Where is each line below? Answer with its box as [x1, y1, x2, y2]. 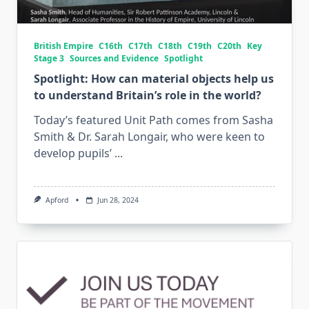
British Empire [34, 40, 93, 52]
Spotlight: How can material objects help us [34, 71, 274, 87]
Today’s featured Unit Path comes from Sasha [34, 112, 273, 128]
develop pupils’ [34, 146, 112, 161]
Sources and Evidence [70, 52, 159, 65]
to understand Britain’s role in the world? [34, 88, 261, 103]
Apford [45, 195, 68, 206]
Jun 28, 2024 [97, 195, 139, 206]
